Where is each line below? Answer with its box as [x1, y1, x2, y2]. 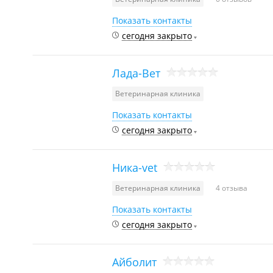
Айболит [112, 254, 157, 269]
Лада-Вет [112, 65, 160, 80]
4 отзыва [216, 183, 247, 193]
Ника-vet [112, 160, 157, 175]
